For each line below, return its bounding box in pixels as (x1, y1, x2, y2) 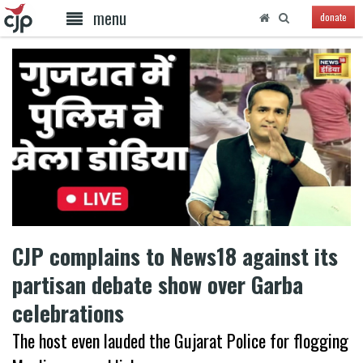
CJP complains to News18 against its (12, 239, 338, 272)
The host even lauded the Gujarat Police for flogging (12, 327, 348, 353)
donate (319, 10, 347, 24)
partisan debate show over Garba (12, 267, 303, 301)
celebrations (12, 296, 124, 329)
